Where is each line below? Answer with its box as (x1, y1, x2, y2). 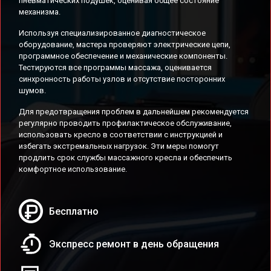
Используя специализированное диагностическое (19, 28, 206, 38)
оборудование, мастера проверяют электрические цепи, (19, 40, 230, 49)
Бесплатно (49, 205, 99, 217)
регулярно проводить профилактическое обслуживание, (19, 119, 232, 128)
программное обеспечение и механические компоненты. (19, 51, 227, 60)
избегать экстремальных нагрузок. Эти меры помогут (19, 142, 219, 151)
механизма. (19, 7, 60, 16)
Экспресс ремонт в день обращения (49, 238, 219, 250)
